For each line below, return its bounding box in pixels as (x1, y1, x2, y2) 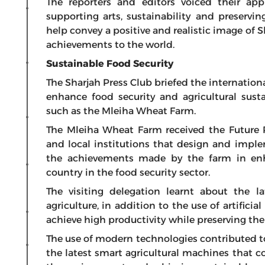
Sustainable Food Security (46, 58, 173, 69)
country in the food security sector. (46, 167, 210, 178)
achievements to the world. (46, 39, 174, 50)
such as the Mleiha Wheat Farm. (46, 105, 196, 117)
